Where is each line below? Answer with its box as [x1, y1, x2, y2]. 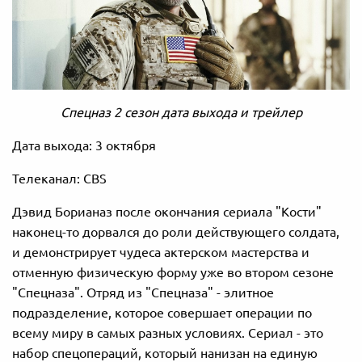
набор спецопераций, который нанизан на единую [12, 345, 318, 360]
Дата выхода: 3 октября [12, 137, 156, 153]
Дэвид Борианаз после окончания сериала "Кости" [12, 204, 322, 219]
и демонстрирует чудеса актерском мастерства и [12, 244, 309, 259]
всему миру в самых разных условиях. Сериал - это [12, 325, 323, 340]
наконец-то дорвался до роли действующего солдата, [12, 224, 339, 239]
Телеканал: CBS [12, 170, 107, 186]
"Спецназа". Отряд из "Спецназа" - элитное [12, 284, 274, 300]
